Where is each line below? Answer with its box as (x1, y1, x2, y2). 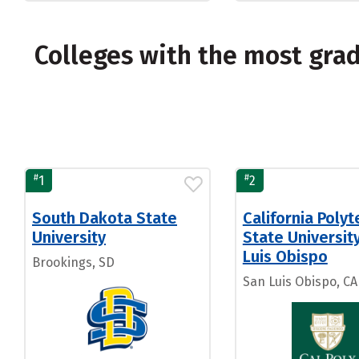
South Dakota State (32, 208, 177, 228)
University (32, 228, 106, 247)
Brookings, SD (32, 255, 115, 270)
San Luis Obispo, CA (242, 274, 357, 289)
